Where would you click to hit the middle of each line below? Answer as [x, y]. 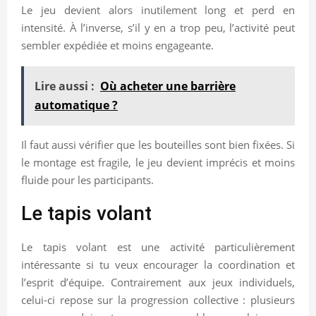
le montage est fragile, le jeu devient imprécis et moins [158, 162]
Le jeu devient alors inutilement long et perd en [158, 10]
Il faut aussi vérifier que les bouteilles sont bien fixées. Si [158, 144]
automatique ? [76, 105]
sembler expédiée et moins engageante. [117, 45]
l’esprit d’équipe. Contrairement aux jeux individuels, [158, 282]
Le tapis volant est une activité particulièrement [158, 247]
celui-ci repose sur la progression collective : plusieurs [158, 299]
